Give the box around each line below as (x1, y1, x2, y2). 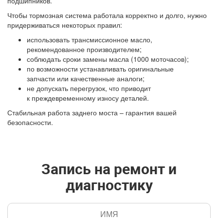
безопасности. (7, 117, 53, 127)
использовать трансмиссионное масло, (27, 35, 152, 45)
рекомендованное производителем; (27, 44, 142, 54)
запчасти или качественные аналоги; (27, 73, 145, 84)
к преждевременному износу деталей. (27, 93, 149, 103)
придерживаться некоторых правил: (7, 20, 122, 30)
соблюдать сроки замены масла (27, 54, 129, 64)
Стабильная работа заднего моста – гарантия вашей (7, 108, 177, 118)
